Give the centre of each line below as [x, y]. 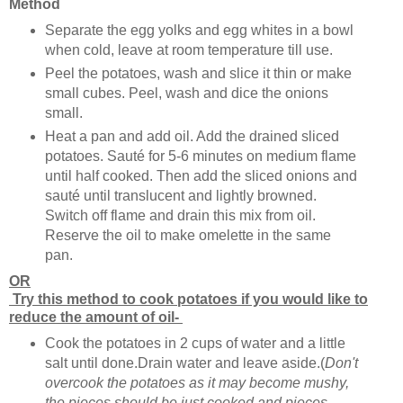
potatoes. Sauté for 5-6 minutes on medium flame [200, 156]
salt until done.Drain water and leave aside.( [184, 363]
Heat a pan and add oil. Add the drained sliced [192, 136]
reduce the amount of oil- [96, 317]
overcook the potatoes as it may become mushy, [197, 382]
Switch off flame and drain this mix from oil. [180, 215]
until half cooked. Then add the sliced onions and [201, 175]
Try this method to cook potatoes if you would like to [188, 299]
